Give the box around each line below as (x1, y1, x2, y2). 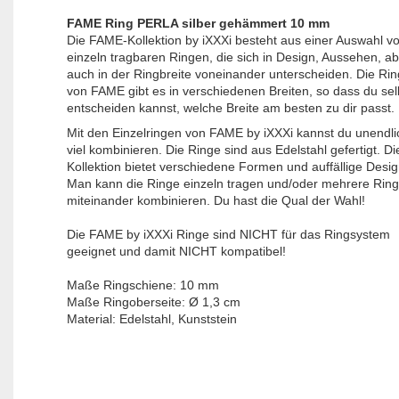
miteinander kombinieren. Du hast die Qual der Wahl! (66, 193, 365, 208)
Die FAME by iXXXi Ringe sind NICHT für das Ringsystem (66, 227, 394, 242)
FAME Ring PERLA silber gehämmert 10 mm (66, 16, 330, 31)
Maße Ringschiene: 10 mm (66, 278, 219, 293)
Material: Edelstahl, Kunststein (66, 312, 237, 327)
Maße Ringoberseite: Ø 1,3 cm (66, 295, 240, 310)
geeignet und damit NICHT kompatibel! (66, 244, 286, 259)
